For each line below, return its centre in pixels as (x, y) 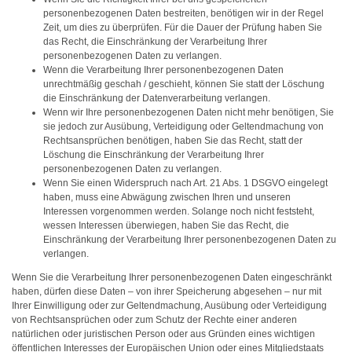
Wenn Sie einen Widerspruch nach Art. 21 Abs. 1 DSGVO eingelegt (185, 183)
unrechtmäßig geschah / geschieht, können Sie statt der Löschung (184, 84)
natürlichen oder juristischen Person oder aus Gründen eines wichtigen (163, 334)
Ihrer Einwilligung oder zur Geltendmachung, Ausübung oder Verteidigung (169, 306)
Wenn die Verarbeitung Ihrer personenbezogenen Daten (163, 70)
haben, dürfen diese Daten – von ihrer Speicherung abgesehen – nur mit (167, 291)
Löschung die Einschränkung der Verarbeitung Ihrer (154, 155)
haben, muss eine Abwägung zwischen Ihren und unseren (167, 197)
